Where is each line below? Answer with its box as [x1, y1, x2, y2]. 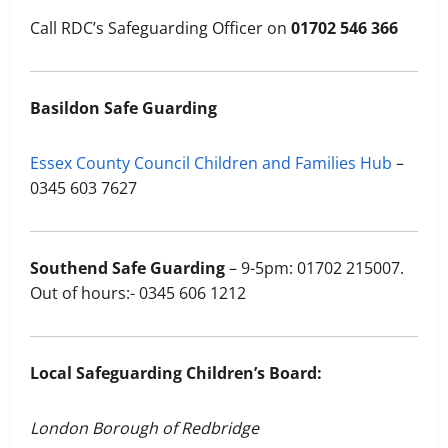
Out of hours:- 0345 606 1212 [30, 282, 246, 305]
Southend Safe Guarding [30, 257, 229, 280]
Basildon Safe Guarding [30, 97, 217, 120]
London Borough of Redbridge [30, 417, 259, 440]
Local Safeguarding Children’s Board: [30, 362, 322, 385]
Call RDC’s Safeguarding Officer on [30, 17, 291, 40]
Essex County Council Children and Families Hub [30, 152, 392, 175]
